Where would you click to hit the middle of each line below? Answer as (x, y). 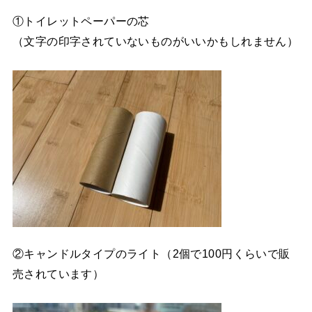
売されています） (58, 274)
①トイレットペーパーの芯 (81, 21)
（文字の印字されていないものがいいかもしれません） (155, 41)
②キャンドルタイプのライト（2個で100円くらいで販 (151, 254)
